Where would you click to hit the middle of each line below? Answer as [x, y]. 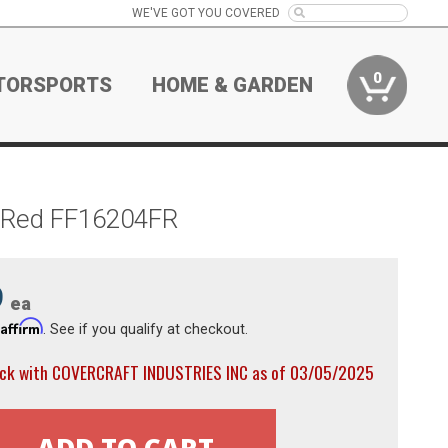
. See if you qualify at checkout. [145, 328]
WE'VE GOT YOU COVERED [205, 13]
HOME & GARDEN [233, 85]
